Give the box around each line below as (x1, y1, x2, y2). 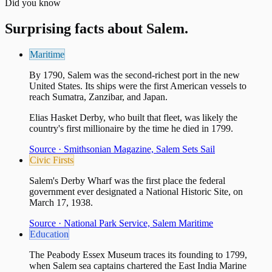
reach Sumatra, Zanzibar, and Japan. (29, 91, 168, 102)
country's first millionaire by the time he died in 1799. (29, 123, 233, 134)
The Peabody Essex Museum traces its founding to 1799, (29, 249, 247, 260)
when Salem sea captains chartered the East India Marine (29, 260, 246, 271)
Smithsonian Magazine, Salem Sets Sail (64, 143, 215, 154)
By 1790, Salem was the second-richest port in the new (29, 69, 240, 80)
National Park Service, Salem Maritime (64, 217, 213, 228)
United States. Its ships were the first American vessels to (29, 80, 246, 91)
